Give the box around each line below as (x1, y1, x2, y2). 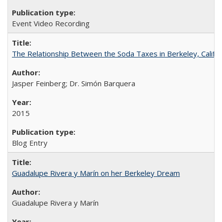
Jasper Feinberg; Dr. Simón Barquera (12, 78, 135, 88)
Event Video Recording (12, 18, 90, 28)
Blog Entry (12, 137, 48, 148)
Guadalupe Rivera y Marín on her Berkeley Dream (12, 167, 180, 178)
